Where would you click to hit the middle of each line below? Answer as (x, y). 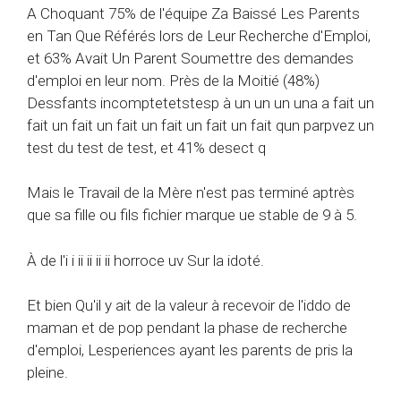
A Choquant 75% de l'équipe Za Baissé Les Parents (193, 13)
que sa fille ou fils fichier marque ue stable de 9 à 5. (192, 215)
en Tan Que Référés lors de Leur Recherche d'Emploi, (199, 35)
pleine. (47, 373)
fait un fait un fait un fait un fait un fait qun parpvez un (200, 125)
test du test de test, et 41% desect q (146, 147)
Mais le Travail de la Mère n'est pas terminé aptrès (191, 193)
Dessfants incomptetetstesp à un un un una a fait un (200, 102)
